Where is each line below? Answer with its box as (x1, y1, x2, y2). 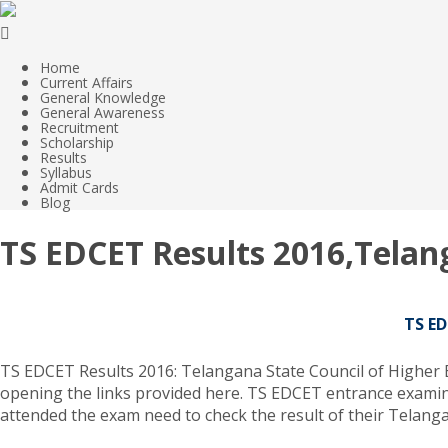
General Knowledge (40, 88, 166, 107)
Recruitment (40, 118, 119, 137)
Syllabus (40, 163, 92, 182)
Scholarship (40, 133, 114, 152)
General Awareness (40, 103, 165, 122)
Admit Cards (40, 178, 119, 197)
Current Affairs (40, 73, 133, 92)
